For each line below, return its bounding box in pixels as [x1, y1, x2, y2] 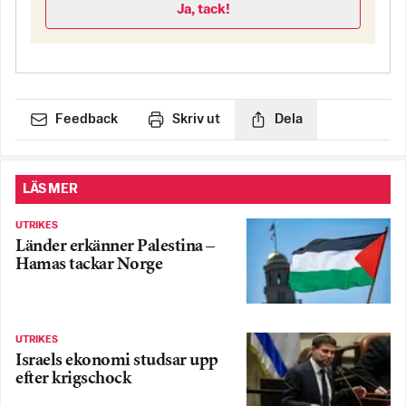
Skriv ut [172, 112, 220, 127]
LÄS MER [23, 182, 78, 197]
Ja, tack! [176, 3, 230, 17]
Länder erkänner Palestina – [15, 238, 215, 256]
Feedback [55, 112, 118, 127]
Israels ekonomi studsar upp [15, 352, 218, 370]
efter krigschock [15, 370, 130, 388]
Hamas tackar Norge [15, 256, 162, 275]
